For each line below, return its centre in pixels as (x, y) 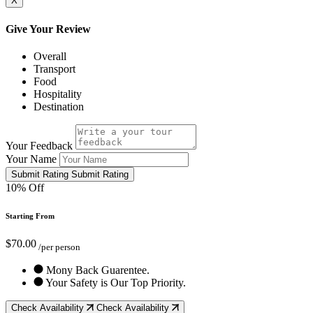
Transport (54, 68)
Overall (50, 56)
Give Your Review (48, 29)
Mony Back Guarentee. (96, 270)
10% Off (25, 187)
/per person (58, 247)
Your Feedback (39, 145)
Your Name (31, 159)
